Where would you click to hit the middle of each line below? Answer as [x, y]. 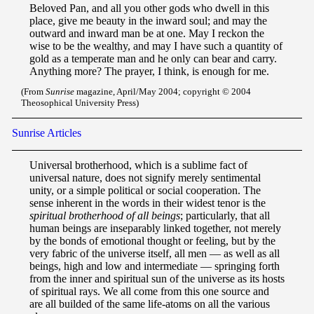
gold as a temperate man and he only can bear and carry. [153, 59]
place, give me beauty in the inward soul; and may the [148, 21]
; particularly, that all [225, 215]
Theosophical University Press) [80, 102]
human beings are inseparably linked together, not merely [155, 228]
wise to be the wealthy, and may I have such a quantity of [156, 46]
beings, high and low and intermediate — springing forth [155, 266]
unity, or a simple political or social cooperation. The [145, 190]
